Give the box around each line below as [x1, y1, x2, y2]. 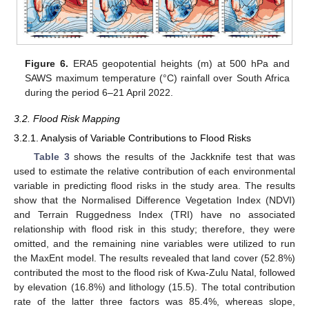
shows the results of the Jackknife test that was [69, 151, 296, 163]
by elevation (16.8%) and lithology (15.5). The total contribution [14, 281, 295, 293]
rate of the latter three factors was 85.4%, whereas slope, [14, 296, 295, 308]
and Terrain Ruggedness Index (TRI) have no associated [14, 209, 295, 221]
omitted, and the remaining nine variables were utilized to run [14, 238, 295, 250]
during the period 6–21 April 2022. [25, 86, 174, 98]
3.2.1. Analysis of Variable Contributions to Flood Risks [14, 132, 251, 144]
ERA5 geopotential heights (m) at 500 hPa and [68, 57, 290, 69]
